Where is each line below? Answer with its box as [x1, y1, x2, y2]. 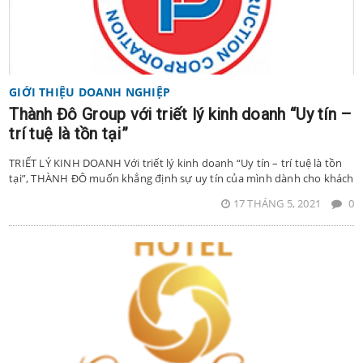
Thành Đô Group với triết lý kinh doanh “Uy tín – [9, 104, 352, 124]
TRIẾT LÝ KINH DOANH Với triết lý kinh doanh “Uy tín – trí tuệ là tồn [9, 155, 343, 170]
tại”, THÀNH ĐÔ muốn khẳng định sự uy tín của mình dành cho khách [9, 170, 354, 186]
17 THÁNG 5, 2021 [233, 195, 324, 211]
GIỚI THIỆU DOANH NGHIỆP [9, 83, 171, 100]
